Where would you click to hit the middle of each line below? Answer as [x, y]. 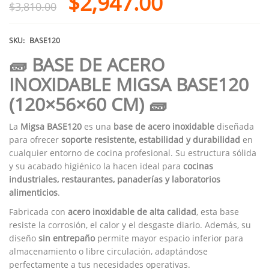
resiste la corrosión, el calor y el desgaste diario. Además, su [130, 225]
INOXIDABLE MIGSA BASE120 [129, 84]
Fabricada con [38, 211]
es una [98, 126]
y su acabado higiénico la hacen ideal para [96, 166]
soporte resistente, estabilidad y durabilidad [151, 139]
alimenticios [33, 192]
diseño [24, 238]
